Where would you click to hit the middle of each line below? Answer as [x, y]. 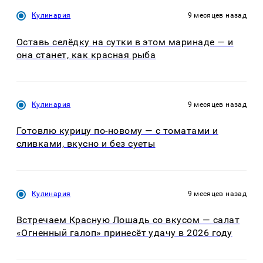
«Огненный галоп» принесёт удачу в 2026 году [124, 232]
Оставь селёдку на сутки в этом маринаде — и [125, 42]
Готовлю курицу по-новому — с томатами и [117, 131]
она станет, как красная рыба [86, 55]
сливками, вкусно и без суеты [86, 144]
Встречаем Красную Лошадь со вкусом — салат [128, 220]
